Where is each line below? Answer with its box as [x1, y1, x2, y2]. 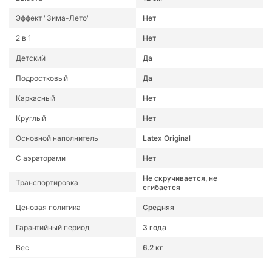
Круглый [16, 113, 46, 123]
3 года [143, 222, 166, 232]
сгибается [143, 182, 180, 192]
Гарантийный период [16, 222, 89, 232]
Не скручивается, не [143, 173, 217, 183]
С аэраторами [16, 153, 66, 163]
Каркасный [16, 93, 55, 103]
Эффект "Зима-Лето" [16, 13, 90, 22]
